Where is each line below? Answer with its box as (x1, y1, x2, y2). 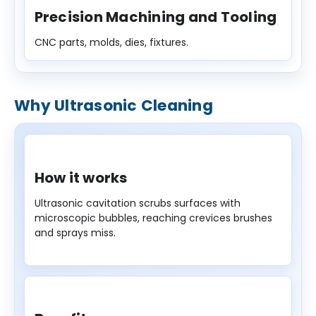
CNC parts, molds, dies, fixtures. (34, 35, 188, 49)
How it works (34, 167, 128, 188)
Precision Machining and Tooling (34, 6, 277, 27)
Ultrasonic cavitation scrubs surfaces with (34, 195, 241, 210)
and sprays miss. (34, 225, 116, 240)
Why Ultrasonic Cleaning (14, 94, 213, 116)
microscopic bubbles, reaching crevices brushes (34, 210, 272, 225)
